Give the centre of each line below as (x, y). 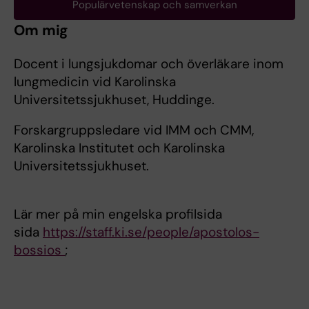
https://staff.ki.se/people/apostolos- (151, 232)
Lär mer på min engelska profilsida (118, 214)
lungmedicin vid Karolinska (95, 82)
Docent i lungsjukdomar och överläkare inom (149, 64)
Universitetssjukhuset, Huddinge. (114, 100)
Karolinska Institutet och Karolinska (119, 148)
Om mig (41, 30)
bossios (39, 250)
